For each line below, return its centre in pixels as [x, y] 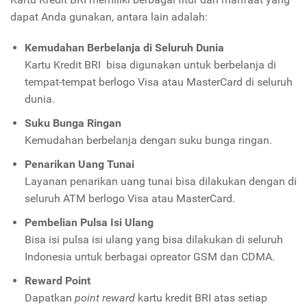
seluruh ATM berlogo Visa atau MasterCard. [130, 199]
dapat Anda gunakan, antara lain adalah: [109, 17]
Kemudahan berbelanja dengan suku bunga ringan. [148, 140]
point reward [105, 298]
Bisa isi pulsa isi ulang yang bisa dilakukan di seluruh [153, 240]
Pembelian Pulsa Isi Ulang [89, 223]
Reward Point [57, 281]
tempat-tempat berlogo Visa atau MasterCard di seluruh [158, 82]
